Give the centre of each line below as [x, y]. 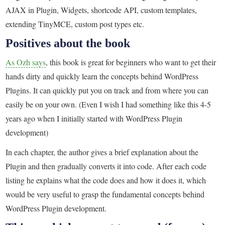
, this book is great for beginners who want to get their [131, 62]
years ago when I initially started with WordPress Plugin [94, 119]
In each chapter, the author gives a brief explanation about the [102, 152]
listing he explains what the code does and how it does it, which [106, 180]
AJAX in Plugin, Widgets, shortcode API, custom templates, [101, 10]
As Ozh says [26, 62]
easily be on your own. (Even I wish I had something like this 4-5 [108, 104]
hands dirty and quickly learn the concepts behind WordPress [102, 76]
